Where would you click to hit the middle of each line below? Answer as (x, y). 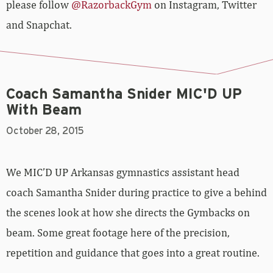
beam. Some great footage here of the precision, (118, 233)
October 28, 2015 (45, 131)
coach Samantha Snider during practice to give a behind (136, 193)
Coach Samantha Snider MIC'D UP (124, 95)
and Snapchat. (39, 25)
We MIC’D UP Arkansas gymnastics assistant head (123, 172)
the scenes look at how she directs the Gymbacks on (128, 213)
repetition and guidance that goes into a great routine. (133, 253)
